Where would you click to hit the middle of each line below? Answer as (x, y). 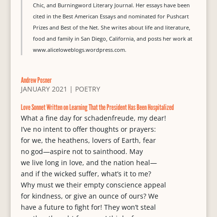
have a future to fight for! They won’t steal (88, 207)
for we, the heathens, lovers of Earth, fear (88, 140)
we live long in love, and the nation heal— (89, 163)
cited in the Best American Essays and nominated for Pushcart (111, 16)
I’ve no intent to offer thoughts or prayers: (88, 129)
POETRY (87, 89)
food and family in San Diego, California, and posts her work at (112, 39)
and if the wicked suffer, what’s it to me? (86, 174)
